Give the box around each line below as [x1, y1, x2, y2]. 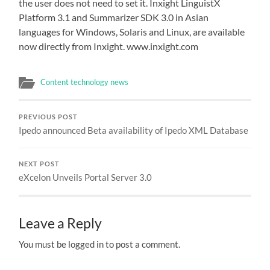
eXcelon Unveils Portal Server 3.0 [19, 172, 152, 183]
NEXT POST [19, 160, 60, 168]
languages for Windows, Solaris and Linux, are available [19, 26, 245, 37]
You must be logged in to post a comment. [19, 239, 181, 250]
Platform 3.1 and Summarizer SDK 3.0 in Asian [19, 11, 209, 23]
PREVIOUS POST [19, 113, 78, 121]
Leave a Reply [19, 215, 102, 231]
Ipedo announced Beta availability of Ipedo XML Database [19, 125, 249, 136]
